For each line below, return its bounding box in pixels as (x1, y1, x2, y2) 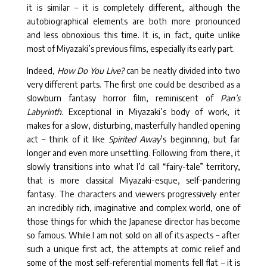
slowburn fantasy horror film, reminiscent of (26, 93, 221, 104)
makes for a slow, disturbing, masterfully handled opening (26, 120, 241, 131)
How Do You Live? (57, 66, 125, 76)
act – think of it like (26, 134, 109, 145)
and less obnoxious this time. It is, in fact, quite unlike (26, 30, 241, 41)
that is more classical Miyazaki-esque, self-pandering (26, 175, 241, 186)
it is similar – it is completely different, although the (26, 2, 241, 13)
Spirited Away (108, 134, 161, 145)
